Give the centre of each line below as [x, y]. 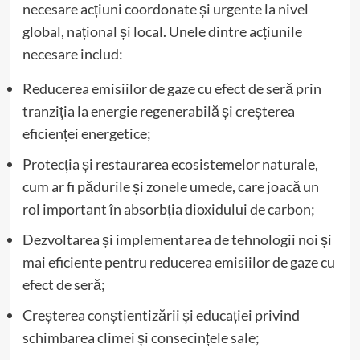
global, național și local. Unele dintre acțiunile [162, 31]
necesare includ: [72, 53]
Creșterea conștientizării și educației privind [161, 315]
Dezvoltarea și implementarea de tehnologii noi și [177, 239]
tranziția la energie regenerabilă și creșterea [158, 110]
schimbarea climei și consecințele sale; [141, 337]
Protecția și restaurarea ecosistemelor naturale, [170, 164]
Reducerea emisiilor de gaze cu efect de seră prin [172, 88]
